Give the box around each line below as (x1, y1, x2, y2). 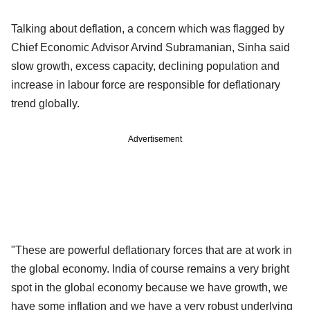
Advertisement (128, 134, 182, 144)
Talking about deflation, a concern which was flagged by (11, 22, 284, 35)
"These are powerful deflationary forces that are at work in (11, 244, 292, 256)
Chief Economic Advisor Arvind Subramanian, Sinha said (11, 41, 290, 53)
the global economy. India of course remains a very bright (11, 262, 289, 275)
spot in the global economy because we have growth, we (11, 281, 288, 293)
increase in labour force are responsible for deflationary (11, 78, 280, 91)
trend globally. (11, 97, 80, 109)
